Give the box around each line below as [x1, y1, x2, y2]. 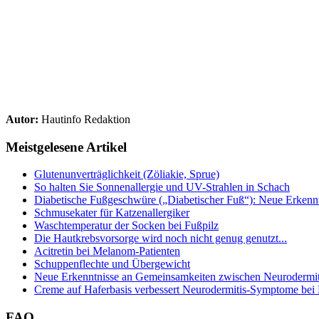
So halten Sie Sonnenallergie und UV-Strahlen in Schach [34, 181, 290, 194]
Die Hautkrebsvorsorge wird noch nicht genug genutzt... [34, 232, 287, 245]
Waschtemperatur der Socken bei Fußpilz [34, 219, 219, 232]
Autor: [6, 113, 38, 125]
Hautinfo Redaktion [38, 113, 130, 125]
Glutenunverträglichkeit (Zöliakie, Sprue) [34, 168, 219, 181]
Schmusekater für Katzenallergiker [34, 206, 189, 219]
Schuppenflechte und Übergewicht [34, 258, 190, 271]
